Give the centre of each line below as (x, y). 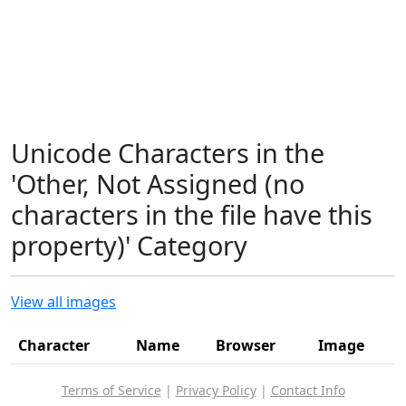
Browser (246, 345)
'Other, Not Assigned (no (158, 184)
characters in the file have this (192, 214)
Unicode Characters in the (168, 153)
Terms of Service (111, 390)
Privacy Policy (216, 390)
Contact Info (308, 390)
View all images (63, 302)
